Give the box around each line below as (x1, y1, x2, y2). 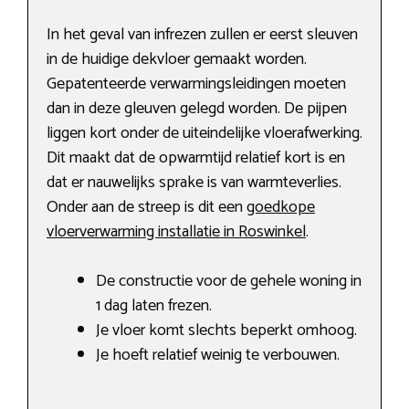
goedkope (246, 194, 315, 222)
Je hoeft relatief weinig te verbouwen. (96, 341, 340, 370)
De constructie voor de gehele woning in (96, 267, 362, 296)
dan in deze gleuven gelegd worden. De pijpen (47, 95, 347, 123)
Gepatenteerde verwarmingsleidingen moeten (47, 70, 346, 99)
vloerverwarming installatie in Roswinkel (47, 218, 306, 246)
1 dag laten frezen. (96, 292, 212, 320)
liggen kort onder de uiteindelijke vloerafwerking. (47, 120, 362, 148)
